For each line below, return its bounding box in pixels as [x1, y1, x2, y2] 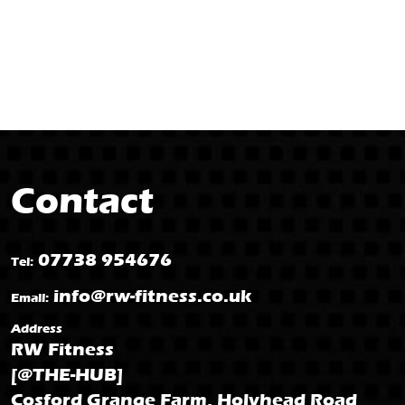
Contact [11, 179, 154, 221]
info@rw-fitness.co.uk [53, 286, 251, 306]
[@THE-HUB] [11, 364, 123, 385]
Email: [11, 290, 49, 306]
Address [11, 321, 62, 336]
